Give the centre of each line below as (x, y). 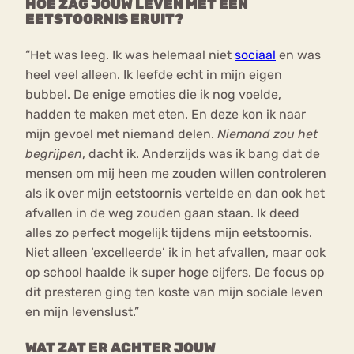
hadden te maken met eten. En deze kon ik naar (166, 115)
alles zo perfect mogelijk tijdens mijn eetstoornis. (169, 233)
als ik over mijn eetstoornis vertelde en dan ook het (175, 194)
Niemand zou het (267, 134)
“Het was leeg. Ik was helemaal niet (130, 55)
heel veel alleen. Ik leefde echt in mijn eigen (154, 75)
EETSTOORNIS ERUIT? (104, 19)
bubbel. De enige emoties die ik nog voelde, (153, 95)
